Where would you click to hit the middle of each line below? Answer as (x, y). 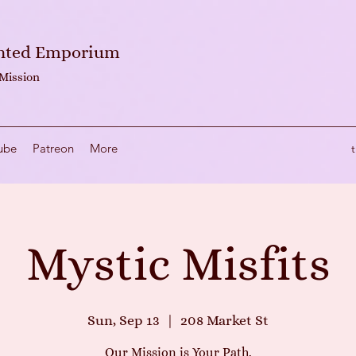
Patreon (53, 149)
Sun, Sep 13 (124, 321)
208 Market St (224, 321)
